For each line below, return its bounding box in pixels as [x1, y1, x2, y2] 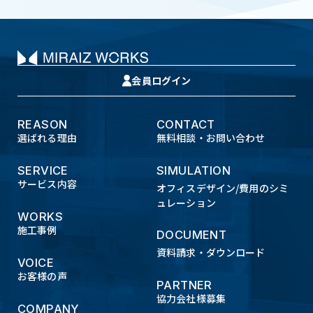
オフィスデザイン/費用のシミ [156, 180, 289, 195]
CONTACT [156, 117, 215, 131]
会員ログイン [131, 73, 191, 88]
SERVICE [17, 163, 68, 177]
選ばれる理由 [17, 131, 77, 145]
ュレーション [156, 195, 216, 210]
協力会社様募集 [156, 291, 226, 306]
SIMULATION [156, 163, 231, 177]
